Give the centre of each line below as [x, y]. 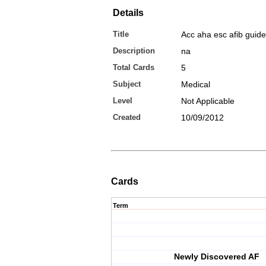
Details [128, 13]
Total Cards [134, 67]
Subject [127, 84]
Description [134, 51]
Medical [196, 84]
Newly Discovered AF [217, 256]
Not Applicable [208, 101]
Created [127, 117]
